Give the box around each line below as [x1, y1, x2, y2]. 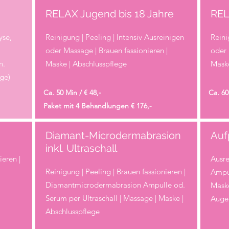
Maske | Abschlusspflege [45, 58, 127, 68]
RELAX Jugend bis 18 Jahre [45, 7, 174, 20]
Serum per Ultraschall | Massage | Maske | [45, 193, 184, 203]
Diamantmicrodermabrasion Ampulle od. [45, 179, 185, 190]
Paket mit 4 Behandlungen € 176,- [43, 101, 152, 110]
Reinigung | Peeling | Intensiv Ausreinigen [45, 32, 184, 42]
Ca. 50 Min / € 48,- [43, 87, 101, 97]
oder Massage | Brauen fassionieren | [45, 45, 168, 55]
